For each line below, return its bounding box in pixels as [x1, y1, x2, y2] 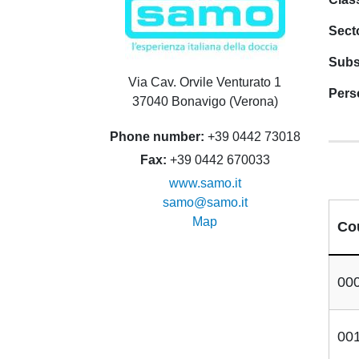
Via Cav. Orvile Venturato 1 [128, 75, 282, 89]
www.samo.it [168, 176, 241, 190]
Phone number [109, 130, 200, 143]
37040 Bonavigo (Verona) [131, 95, 278, 108]
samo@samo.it [162, 196, 248, 209]
